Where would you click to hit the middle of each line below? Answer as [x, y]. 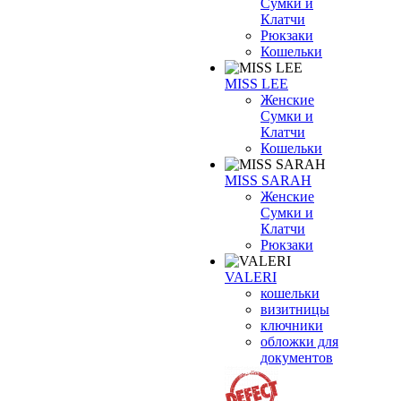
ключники [292, 325]
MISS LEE [256, 84]
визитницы [295, 309]
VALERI [251, 277]
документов [297, 358]
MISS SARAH [268, 180]
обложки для [299, 341]
